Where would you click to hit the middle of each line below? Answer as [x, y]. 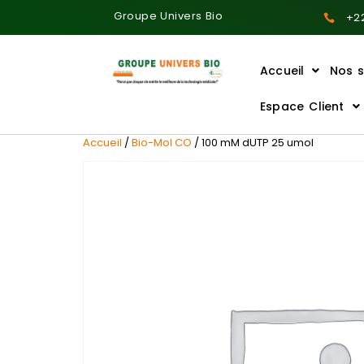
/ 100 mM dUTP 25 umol [253, 143]
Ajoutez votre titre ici [169, 90]
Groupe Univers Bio [169, 16]
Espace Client [302, 106]
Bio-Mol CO [162, 143]
